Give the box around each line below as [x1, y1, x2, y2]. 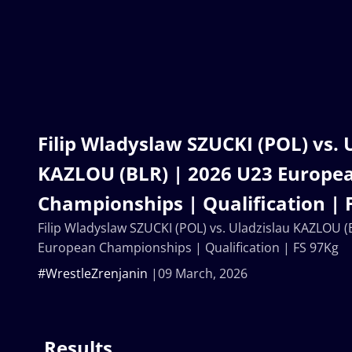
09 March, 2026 [158, 265, 247, 283]
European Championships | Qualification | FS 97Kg [38, 239, 339, 257]
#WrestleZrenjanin [38, 265, 148, 283]
